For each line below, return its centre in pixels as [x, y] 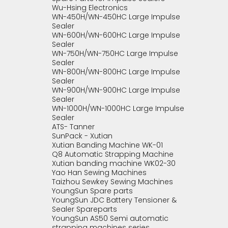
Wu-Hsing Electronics [90, 8]
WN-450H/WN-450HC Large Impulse [116, 17]
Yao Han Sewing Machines [99, 173]
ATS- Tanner [73, 127]
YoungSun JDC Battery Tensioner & [114, 200]
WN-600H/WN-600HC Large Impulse [116, 35]
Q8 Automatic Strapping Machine [113, 154]
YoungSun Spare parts [92, 191]
